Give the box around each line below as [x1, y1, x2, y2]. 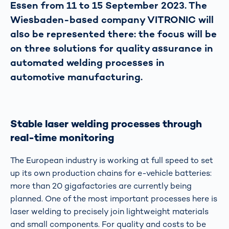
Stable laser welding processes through [10, 117, 202, 130]
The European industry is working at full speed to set [10, 154, 213, 166]
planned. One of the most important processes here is [10, 193, 217, 204]
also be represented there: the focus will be [10, 27, 217, 40]
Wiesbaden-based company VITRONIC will [10, 13, 214, 26]
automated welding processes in [10, 56, 165, 69]
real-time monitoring [10, 130, 114, 144]
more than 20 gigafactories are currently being [10, 180, 192, 191]
